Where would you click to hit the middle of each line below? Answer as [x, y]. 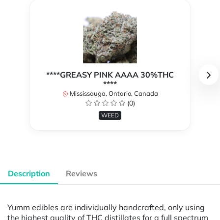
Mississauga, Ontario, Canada [113, 94]
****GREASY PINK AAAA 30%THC [110, 75]
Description [29, 174]
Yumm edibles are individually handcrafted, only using [106, 207]
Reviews [82, 174]
